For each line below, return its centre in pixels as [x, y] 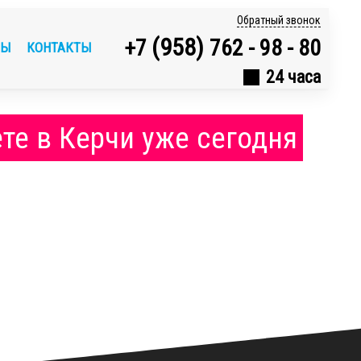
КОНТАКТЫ [59, 48]
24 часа [293, 77]
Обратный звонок [279, 20]
